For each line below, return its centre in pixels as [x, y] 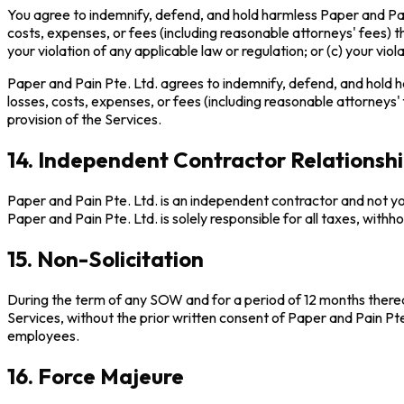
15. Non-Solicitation [106, 259]
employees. [43, 336]
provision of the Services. [84, 119]
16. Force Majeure [96, 376]
